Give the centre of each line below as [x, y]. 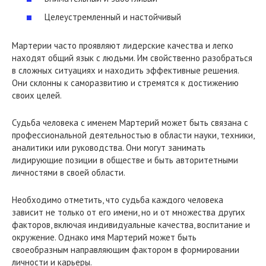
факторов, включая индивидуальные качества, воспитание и [131, 225]
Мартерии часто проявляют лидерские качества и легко [123, 45]
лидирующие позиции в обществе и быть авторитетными [125, 160]
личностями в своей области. [69, 172]
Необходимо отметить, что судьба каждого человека [118, 200]
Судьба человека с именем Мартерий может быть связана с [130, 123]
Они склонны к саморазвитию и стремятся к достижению [125, 83]
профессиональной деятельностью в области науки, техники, [133, 135]
